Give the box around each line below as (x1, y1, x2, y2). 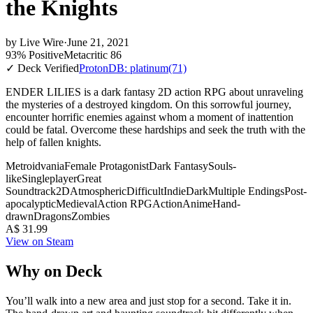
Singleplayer (22, 172, 77, 184)
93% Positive (6, 48, 64, 61)
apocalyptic (6, 197, 56, 210)
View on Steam (6, 235, 73, 247)
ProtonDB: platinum (79, 61, 168, 74)
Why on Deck (6, 261, 102, 280)
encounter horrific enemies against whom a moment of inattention (6, 110, 293, 123)
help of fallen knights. (6, 136, 101, 148)
